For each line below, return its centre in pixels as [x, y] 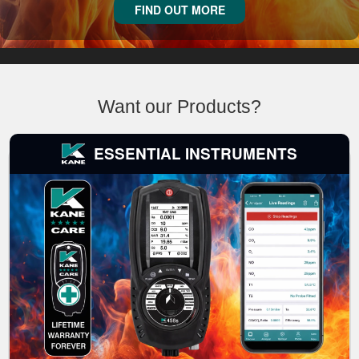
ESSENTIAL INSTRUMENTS [196, 154]
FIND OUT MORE [179, 10]
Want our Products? [179, 107]
